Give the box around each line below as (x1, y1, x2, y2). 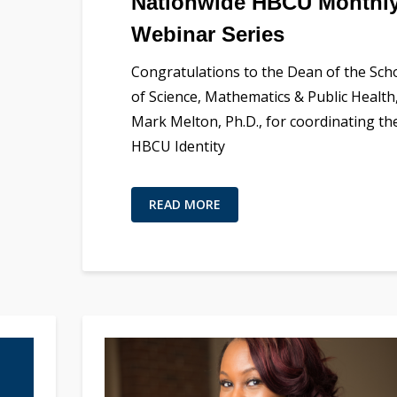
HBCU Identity (130, 136, 225, 156)
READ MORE (148, 195, 221, 213)
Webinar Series (130, 21, 284, 46)
